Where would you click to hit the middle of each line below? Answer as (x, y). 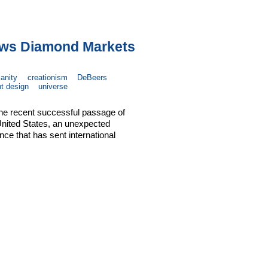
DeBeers (92, 77)
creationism (47, 77)
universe (53, 86)
